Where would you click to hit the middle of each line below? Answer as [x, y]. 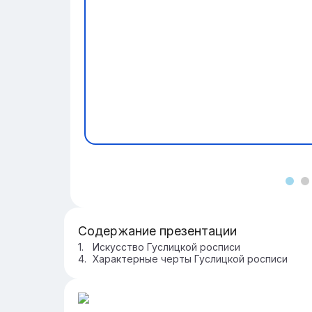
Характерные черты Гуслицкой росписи [190, 259]
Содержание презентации [157, 231]
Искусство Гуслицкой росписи [166, 247]
